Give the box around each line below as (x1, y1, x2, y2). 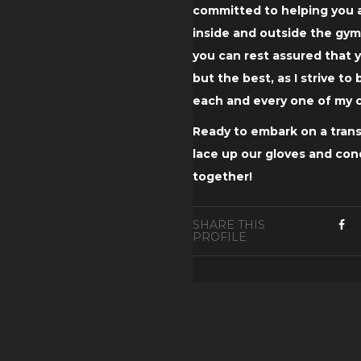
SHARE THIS (193, 218, 265, 233)
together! (193, 169, 252, 185)
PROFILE (193, 230, 247, 245)
